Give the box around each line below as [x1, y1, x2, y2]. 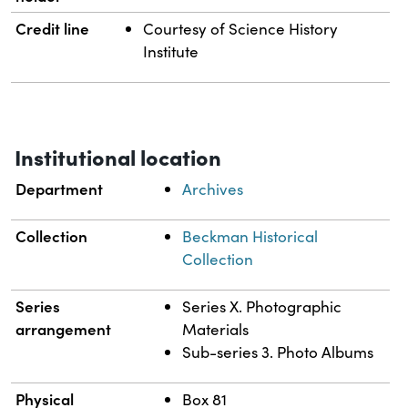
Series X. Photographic [182, 296, 342, 318]
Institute [143, 41, 199, 63]
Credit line [15, 17, 90, 40]
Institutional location [15, 141, 221, 172]
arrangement [15, 318, 112, 341]
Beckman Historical [182, 226, 319, 248]
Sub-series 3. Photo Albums [182, 342, 374, 363]
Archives [182, 178, 244, 200]
